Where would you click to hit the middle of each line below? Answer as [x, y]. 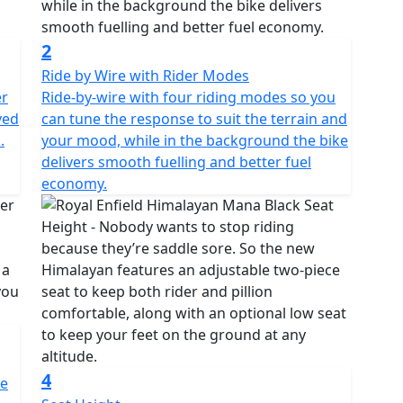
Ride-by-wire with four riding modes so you [188, 97]
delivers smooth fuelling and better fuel [176, 162]
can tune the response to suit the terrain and [194, 119]
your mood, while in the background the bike [195, 140]
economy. [74, 184]
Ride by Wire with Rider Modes [145, 76]
